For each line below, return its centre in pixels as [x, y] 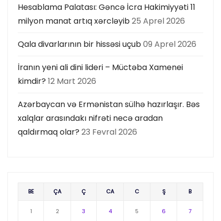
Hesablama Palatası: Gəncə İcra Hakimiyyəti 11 [107, 7]
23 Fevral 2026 [109, 132]
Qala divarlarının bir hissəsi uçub [79, 44]
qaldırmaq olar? [49, 132]
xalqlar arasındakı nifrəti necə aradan [90, 118]
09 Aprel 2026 [170, 44]
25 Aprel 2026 [158, 21]
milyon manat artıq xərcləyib [74, 21]
